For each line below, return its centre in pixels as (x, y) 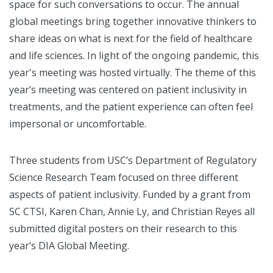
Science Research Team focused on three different (124, 178)
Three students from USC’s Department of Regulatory (133, 161)
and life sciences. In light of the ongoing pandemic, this (134, 56)
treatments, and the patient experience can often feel (131, 107)
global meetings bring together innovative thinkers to (133, 22)
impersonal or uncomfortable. (78, 124)
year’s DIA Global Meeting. (69, 246)
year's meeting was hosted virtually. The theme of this (133, 73)
